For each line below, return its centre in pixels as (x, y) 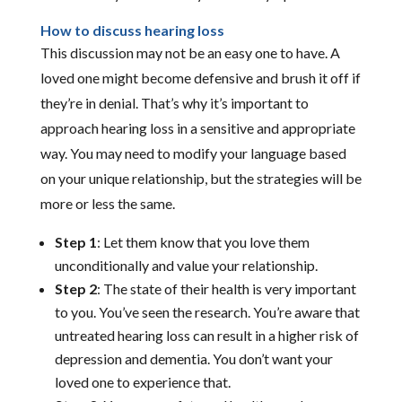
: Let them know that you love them (203, 241)
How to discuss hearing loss (132, 30)
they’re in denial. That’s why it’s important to (174, 102)
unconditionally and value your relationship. (186, 265)
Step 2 (75, 288)
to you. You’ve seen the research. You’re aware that (207, 311)
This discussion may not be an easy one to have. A (190, 52)
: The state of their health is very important (226, 288)
